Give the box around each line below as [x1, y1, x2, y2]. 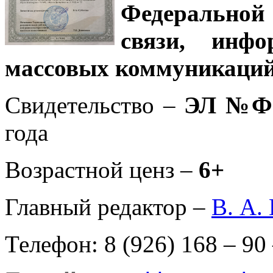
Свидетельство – [5, 91, 184, 118]
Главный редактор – [5, 193, 211, 220]
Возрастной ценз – [5, 156, 199, 183]
